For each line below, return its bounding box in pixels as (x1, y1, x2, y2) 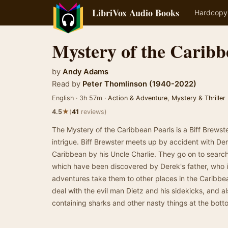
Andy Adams (63, 67, 108, 76)
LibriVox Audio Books (92, 6, 179, 19)
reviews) (79, 108, 107, 116)
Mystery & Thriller (172, 94, 225, 102)
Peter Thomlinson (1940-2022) (82, 79, 196, 89)
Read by (52, 79, 80, 89)
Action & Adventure (108, 94, 167, 102)
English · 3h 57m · (52, 94, 108, 102)
